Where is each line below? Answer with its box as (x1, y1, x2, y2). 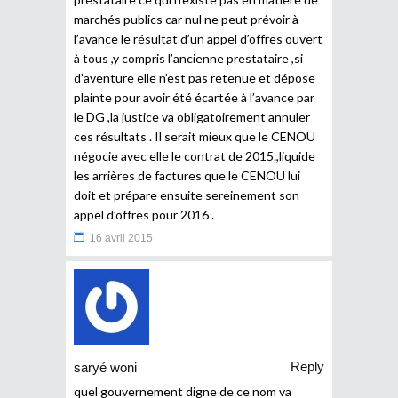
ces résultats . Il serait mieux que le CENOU (74, 128, 315, 144)
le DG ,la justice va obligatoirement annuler (74, 108, 310, 124)
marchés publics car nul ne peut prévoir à (74, 11, 298, 27)
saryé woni (74, 360, 137, 376)
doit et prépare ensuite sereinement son (74, 187, 299, 203)
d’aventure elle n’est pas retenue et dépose (74, 69, 315, 85)
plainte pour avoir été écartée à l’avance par (74, 89, 314, 105)
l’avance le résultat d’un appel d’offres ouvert (74, 30, 322, 46)
